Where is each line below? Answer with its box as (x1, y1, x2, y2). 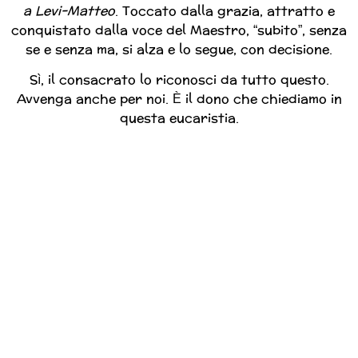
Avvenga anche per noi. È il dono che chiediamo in (16, 87, 342, 111)
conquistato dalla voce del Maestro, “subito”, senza (11, 18, 347, 42)
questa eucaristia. (119, 106, 239, 130)
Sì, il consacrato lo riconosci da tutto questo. (29, 68, 329, 92)
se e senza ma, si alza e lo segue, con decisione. (26, 38, 332, 62)
